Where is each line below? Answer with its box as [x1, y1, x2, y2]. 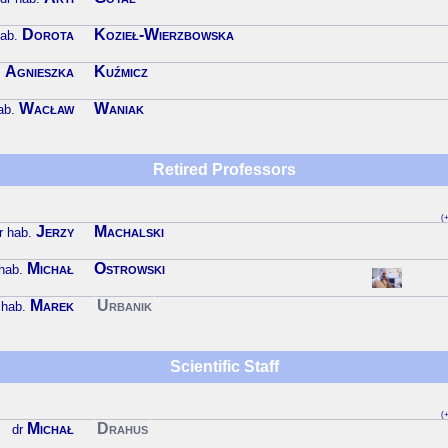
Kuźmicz [94, 63, 148, 81]
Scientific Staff [169, 358, 279, 376]
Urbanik [97, 297, 152, 315]
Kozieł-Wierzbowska [94, 26, 234, 44]
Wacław [19, 100, 74, 118]
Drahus [97, 420, 148, 438]
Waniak [94, 100, 144, 118]
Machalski [94, 223, 164, 241]
